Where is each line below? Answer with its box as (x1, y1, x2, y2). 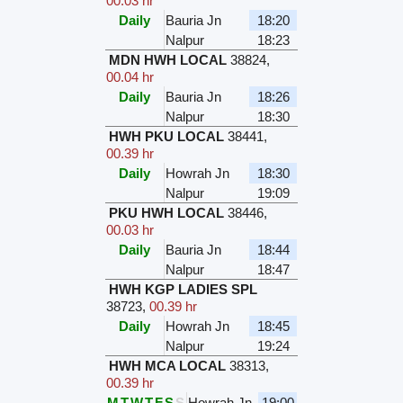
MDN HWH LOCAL (109, 52, 228, 68)
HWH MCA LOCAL (109, 358, 227, 374)
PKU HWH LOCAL (109, 205, 225, 221)
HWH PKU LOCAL (109, 129, 225, 145)
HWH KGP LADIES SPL (109, 282, 258, 298)
